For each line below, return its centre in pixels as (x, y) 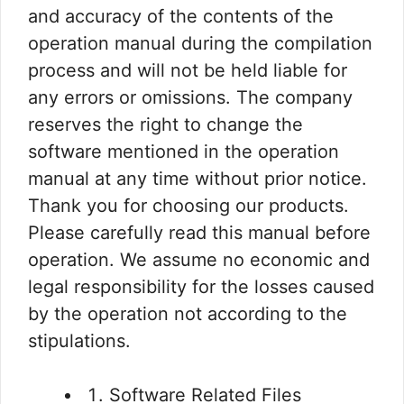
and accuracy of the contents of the (181, 17)
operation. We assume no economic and (199, 260)
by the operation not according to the (188, 314)
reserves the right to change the (165, 125)
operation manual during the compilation (200, 44)
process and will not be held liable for (188, 71)
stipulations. (79, 341)
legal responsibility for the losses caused (201, 287)
